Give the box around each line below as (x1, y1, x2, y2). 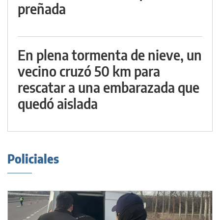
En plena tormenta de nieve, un (18, 46, 202, 63)
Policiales (7, 151, 59, 166)
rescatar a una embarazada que (18, 79, 199, 96)
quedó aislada (18, 95, 98, 112)
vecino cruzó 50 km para (18, 62, 160, 80)
